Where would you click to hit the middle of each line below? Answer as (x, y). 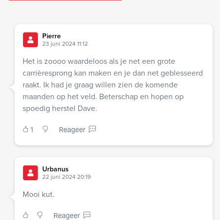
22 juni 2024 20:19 (67, 177)
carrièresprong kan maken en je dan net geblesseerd (113, 73)
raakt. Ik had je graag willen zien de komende (100, 85)
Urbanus (55, 169)
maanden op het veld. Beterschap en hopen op (103, 97)
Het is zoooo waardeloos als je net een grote (99, 61)
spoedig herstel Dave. (60, 109)
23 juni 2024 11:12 (65, 44)
